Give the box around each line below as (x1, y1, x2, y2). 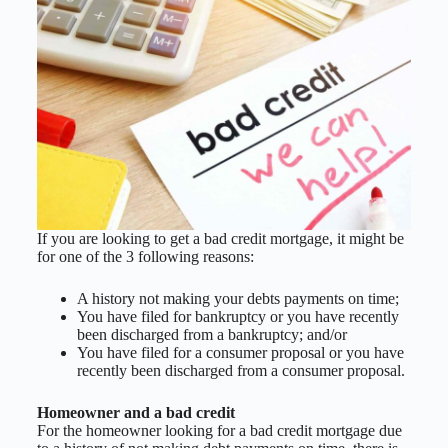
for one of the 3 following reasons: (36, 247, 254, 265)
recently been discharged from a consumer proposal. (76, 361, 405, 379)
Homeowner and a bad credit (36, 403, 235, 421)
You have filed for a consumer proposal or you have (76, 343, 404, 361)
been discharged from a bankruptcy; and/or (76, 325, 347, 343)
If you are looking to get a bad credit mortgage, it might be (36, 229, 404, 247)
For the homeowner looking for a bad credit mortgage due (36, 421, 402, 439)
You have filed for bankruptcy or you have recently (76, 307, 399, 325)
